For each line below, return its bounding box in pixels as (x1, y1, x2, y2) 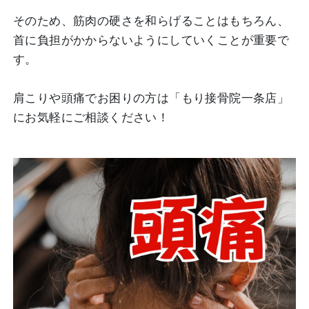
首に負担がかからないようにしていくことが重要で (13, 34, 290, 47)
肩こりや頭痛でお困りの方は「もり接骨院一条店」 (13, 92, 290, 105)
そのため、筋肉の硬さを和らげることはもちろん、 (13, 14, 290, 28)
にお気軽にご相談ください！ (13, 111, 170, 124)
